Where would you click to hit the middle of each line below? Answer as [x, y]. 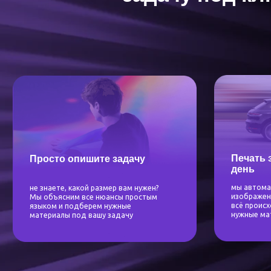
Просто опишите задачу [78, 26]
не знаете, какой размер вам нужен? [84, 52]
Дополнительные [153, 258]
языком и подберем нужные [72, 68]
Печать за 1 [231, 25]
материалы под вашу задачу [73, 76]
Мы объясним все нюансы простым [83, 60]
